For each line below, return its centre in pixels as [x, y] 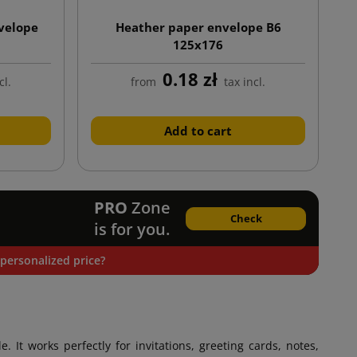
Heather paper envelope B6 [198, 27]
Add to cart [198, 131]
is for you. [132, 229]
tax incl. [245, 82]
